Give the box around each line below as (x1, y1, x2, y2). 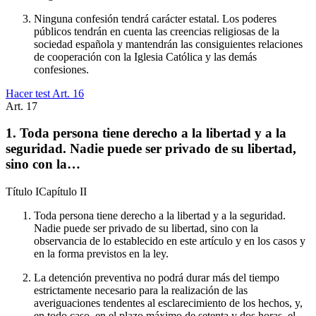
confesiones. (34, 63, 89, 75)
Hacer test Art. (6, 87, 73, 99)
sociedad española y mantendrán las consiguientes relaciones (34, 37, 303, 50)
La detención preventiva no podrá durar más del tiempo (34, 272, 279, 284)
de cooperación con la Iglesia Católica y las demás (34, 50, 257, 63)
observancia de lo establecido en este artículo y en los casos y (34, 235, 305, 248)
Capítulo (39, 186, 80, 198)
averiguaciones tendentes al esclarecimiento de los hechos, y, (34, 297, 303, 310)
